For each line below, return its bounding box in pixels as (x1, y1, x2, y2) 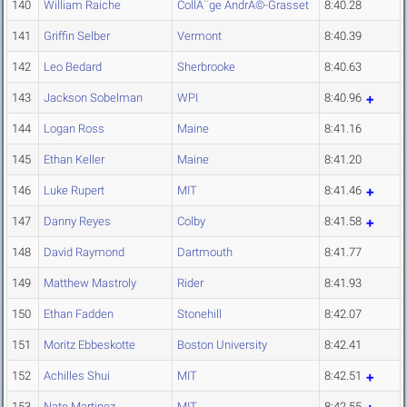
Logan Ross (44, 122, 104, 136)
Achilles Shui (44, 369, 110, 383)
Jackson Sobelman (44, 91, 143, 105)
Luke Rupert (44, 184, 104, 198)
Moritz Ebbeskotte (44, 338, 135, 352)
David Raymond (44, 245, 124, 260)
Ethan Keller (44, 153, 104, 167)
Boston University (177, 338, 267, 352)
